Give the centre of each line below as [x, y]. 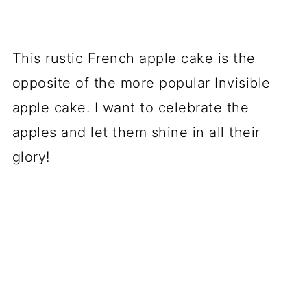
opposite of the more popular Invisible [141, 83]
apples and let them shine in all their [136, 133]
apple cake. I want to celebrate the [131, 108]
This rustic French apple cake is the [134, 59]
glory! [31, 157]
